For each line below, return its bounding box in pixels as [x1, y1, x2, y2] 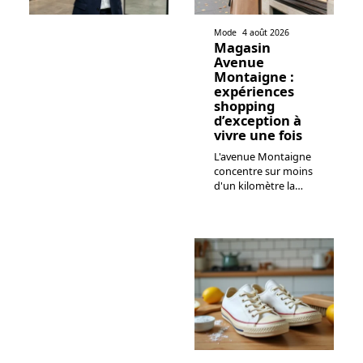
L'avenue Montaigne [214, 149, 311, 164]
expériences [214, 82, 294, 101]
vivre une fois [214, 126, 302, 145]
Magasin [214, 38, 271, 58]
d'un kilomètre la [214, 178, 295, 194]
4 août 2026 [242, 27, 290, 39]
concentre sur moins [214, 164, 313, 179]
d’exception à [214, 111, 301, 130]
